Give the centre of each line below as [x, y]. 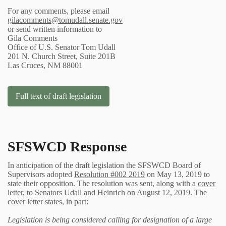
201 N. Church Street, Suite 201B [62, 56]
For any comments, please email [59, 11]
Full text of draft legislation [59, 96]
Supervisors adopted [41, 174]
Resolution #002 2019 [109, 174]
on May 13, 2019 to [177, 174]
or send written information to [55, 29]
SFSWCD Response [67, 146]
